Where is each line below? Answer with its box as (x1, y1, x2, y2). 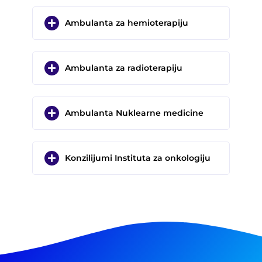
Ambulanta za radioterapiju (64, 63, 182, 73)
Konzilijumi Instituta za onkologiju (64, 153, 211, 163)
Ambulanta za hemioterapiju (64, 18, 188, 28)
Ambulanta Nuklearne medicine (64, 108, 204, 118)
